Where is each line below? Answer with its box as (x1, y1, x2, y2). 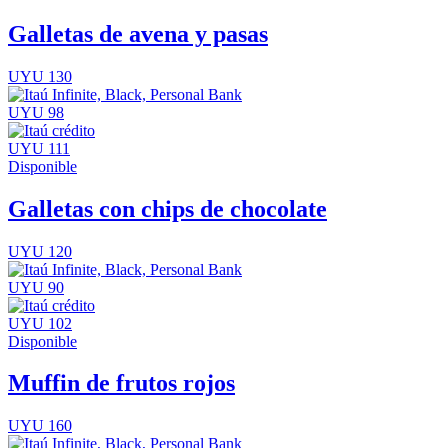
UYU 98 (8, 103, 64, 121)
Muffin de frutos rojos (8, 370, 235, 397)
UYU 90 (8, 278, 64, 296)
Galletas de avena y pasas (8, 20, 268, 47)
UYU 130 (8, 67, 72, 85)
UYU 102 (8, 314, 72, 332)
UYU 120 (8, 242, 72, 260)
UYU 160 (8, 417, 72, 435)
